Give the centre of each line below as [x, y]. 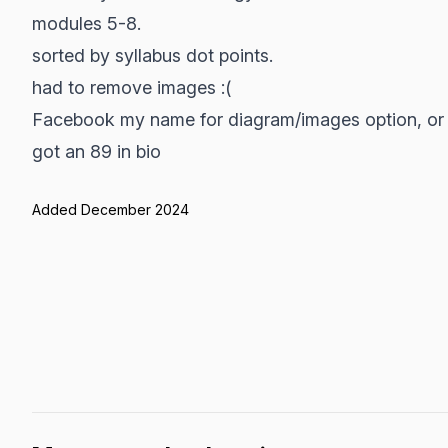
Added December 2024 [110, 209]
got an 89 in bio [96, 151]
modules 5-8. [86, 23]
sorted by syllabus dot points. [152, 55]
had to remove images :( [132, 87]
